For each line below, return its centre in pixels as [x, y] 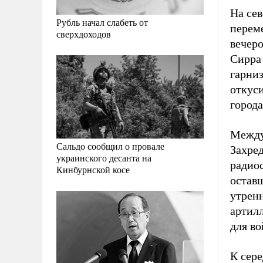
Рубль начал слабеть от [102, 22]
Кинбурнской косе [93, 169]
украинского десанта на [104, 157]
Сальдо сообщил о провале [110, 146]
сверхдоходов [84, 34]
